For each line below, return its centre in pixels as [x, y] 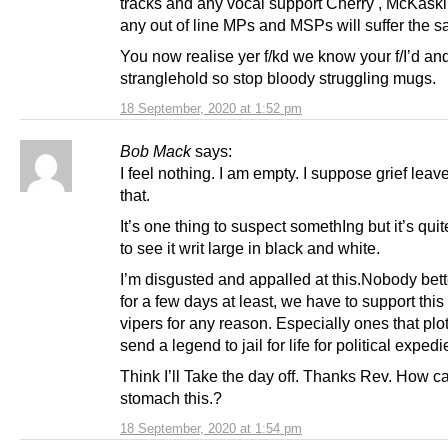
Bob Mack [155, 150]
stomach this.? [171, 398]
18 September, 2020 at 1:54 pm [211, 429]
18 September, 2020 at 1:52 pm [211, 108]
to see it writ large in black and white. [250, 248]
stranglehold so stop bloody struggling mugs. [278, 77]
